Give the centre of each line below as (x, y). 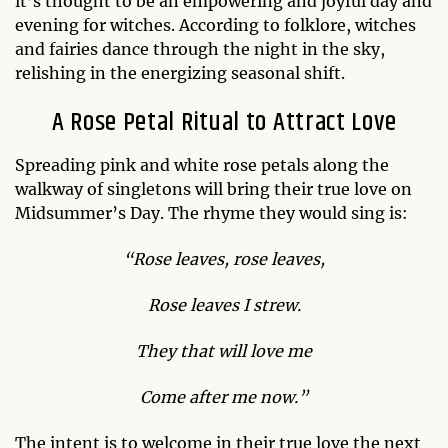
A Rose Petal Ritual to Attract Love (224, 122)
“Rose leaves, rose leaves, (224, 259)
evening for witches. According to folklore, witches (215, 25)
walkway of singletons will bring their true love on (213, 189)
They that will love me (224, 351)
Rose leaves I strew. (224, 305)
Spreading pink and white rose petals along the (202, 165)
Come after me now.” (224, 397)
